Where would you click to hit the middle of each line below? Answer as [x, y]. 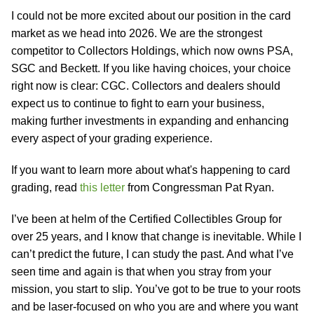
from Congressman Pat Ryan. [199, 187]
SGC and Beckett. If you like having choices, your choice [151, 68]
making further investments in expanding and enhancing [150, 121]
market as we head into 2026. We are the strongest [137, 33]
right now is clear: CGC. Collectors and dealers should [146, 86]
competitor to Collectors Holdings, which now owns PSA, [152, 51]
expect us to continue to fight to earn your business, [138, 103]
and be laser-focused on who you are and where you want [155, 307]
